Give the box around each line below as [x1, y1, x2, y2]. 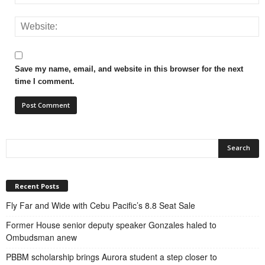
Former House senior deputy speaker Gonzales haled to [6, 219, 216, 231]
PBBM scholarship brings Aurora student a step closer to [6, 251, 217, 263]
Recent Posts [15, 182, 59, 191]
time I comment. [15, 76, 75, 86]
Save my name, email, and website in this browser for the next [15, 64, 243, 73]
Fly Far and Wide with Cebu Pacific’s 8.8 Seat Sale [6, 199, 195, 212]
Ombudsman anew [6, 231, 79, 244]
